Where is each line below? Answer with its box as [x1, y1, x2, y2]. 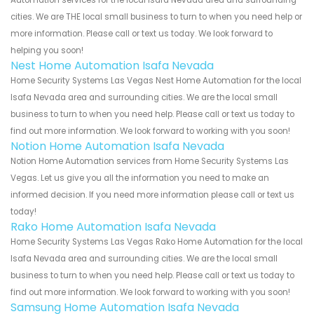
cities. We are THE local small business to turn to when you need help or [11, 11, 302, 22]
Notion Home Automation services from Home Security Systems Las [11, 155, 289, 167]
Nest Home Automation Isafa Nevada [11, 57, 214, 74]
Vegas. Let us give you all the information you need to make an [11, 172, 269, 184]
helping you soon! [11, 44, 83, 56]
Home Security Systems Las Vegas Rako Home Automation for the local [11, 235, 303, 247]
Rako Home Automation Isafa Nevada [11, 218, 216, 235]
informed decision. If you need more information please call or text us [11, 189, 294, 200]
